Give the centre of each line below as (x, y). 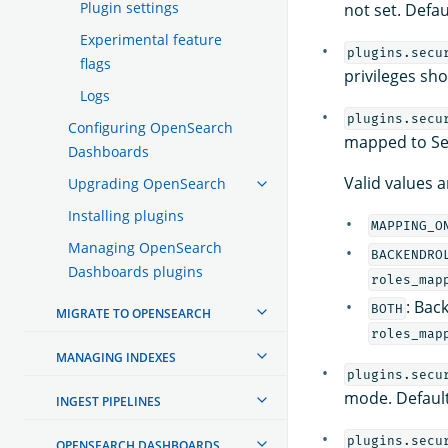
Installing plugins (126, 215)
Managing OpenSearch (145, 247)
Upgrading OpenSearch (147, 183)
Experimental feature (151, 39)
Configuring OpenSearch (150, 127)
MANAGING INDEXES (116, 357)
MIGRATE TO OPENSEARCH (133, 313)
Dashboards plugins (135, 271)
